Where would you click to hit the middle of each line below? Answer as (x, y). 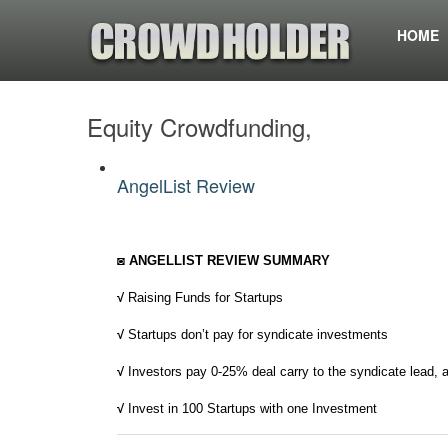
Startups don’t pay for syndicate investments (256, 335)
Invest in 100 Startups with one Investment (250, 409)
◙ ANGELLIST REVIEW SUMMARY (223, 261)
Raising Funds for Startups (203, 298)
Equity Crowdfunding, (199, 127)
